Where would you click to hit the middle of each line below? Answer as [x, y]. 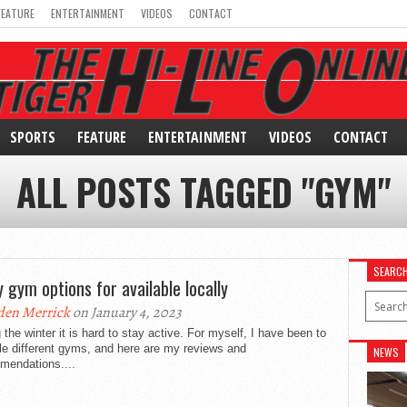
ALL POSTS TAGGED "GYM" [203, 192]
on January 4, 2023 [126, 313]
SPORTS [33, 137]
